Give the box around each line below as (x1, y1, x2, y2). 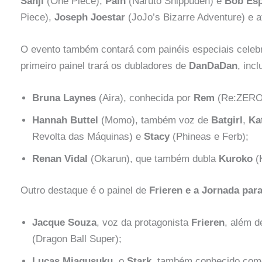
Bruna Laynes (32, 92, 96, 104)
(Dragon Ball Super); (32, 233, 122, 244)
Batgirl (211, 115, 243, 126)
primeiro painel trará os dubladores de (20, 60, 189, 71)
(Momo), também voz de (98, 115, 211, 126)
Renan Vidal (32, 153, 88, 165)
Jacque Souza (32, 216, 96, 228)
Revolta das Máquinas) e (32, 131, 144, 143)
